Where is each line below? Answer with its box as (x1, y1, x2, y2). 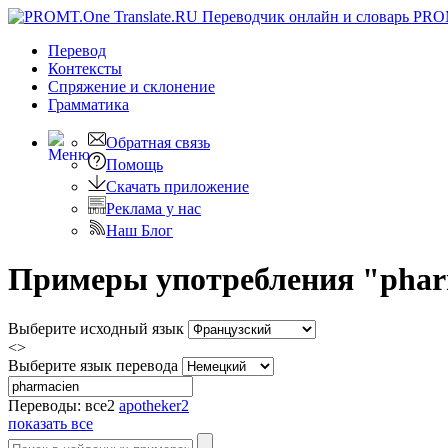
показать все (8, 414, 93, 432)
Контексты (48, 60, 122, 77)
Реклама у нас (106, 200, 201, 217)
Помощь (106, 156, 163, 173)
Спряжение (48, 78, 130, 95)
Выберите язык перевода (8, 356, 178, 374)
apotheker (119, 396, 181, 414)
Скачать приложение (106, 178, 249, 195)
